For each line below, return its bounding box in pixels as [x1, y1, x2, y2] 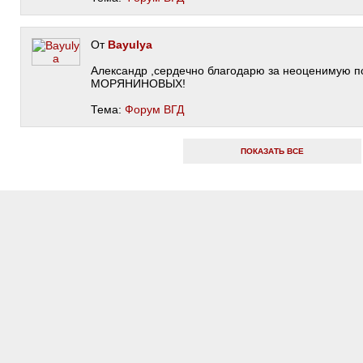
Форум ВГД [125, 103, 184, 116]
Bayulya [108, 38, 152, 51]
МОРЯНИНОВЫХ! [91, 77, 186, 90]
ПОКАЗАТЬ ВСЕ [240, 147, 304, 156]
